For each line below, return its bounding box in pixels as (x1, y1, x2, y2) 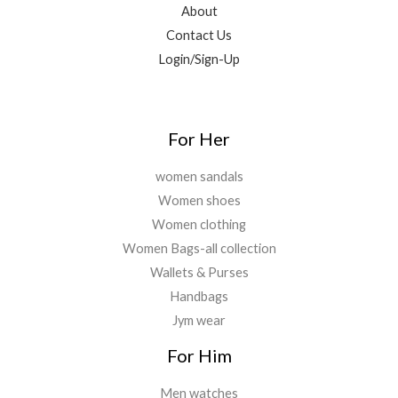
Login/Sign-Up (158, 52, 240, 68)
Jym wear (172, 313, 226, 329)
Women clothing (152, 217, 246, 233)
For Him (166, 345, 232, 367)
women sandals (155, 169, 243, 185)
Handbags (170, 289, 228, 305)
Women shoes (157, 193, 241, 209)
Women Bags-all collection (122, 241, 276, 257)
